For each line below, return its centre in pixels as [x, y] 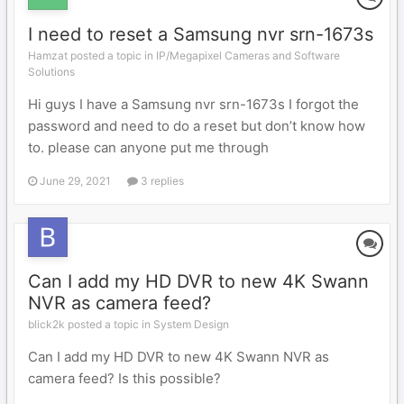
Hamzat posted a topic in [92, 55]
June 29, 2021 [75, 181]
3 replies [161, 181]
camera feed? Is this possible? [124, 378]
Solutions [51, 72]
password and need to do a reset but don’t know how [197, 126]
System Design [191, 324]
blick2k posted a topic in [91, 324]
